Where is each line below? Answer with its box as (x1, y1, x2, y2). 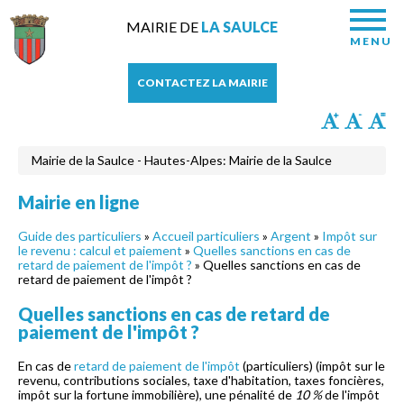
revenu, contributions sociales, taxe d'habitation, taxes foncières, (18, 372, 384, 388)
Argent (271, 228, 311, 243)
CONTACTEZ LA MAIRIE (136, 76, 268, 89)
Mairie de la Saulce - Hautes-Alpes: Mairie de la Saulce (32, 152, 332, 168)
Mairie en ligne (18, 191, 140, 213)
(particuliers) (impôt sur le (240, 358, 385, 373)
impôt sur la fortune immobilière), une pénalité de (18, 387, 295, 402)
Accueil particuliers (152, 228, 260, 243)
